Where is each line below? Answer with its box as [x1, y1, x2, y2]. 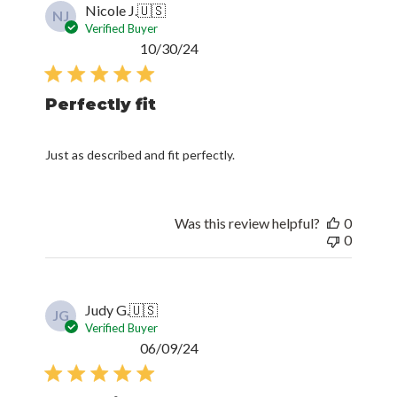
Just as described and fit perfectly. [45, 147, 236, 163]
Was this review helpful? [174, 214, 320, 232]
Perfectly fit [45, 95, 157, 115]
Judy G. [85, 301, 130, 319]
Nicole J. [85, 2, 138, 19]
